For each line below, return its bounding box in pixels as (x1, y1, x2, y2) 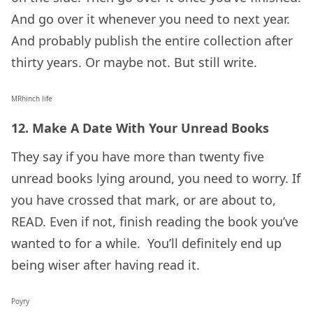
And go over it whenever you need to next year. (11, 10, 290, 28)
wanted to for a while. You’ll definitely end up (11, 235, 282, 252)
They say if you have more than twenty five (11, 148, 264, 166)
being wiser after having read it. (11, 256, 200, 274)
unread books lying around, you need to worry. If (11, 170, 300, 187)
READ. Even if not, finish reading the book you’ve (11, 213, 298, 231)
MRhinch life (11, 94, 52, 104)
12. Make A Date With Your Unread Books (11, 119, 269, 137)
